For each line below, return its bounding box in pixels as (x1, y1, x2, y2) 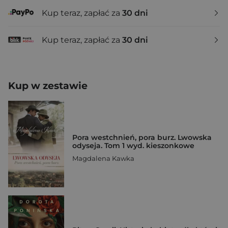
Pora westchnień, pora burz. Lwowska (72, 133, 212, 142)
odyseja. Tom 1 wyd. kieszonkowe (72, 141, 194, 151)
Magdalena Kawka (72, 154, 134, 163)
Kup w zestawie (8, 80, 88, 92)
